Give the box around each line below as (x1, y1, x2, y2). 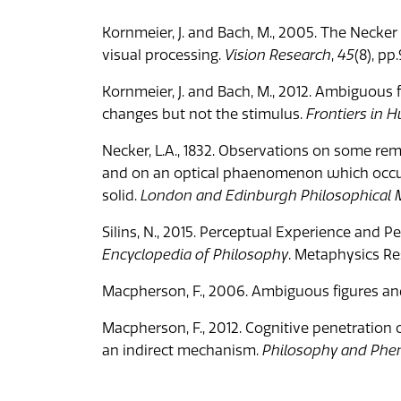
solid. (102, 186, 141, 204)
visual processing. (102, 46, 225, 64)
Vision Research (225, 46, 331, 64)
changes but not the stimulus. (102, 105, 306, 123)
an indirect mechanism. (102, 341, 262, 359)
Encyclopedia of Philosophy (102, 245, 288, 263)
